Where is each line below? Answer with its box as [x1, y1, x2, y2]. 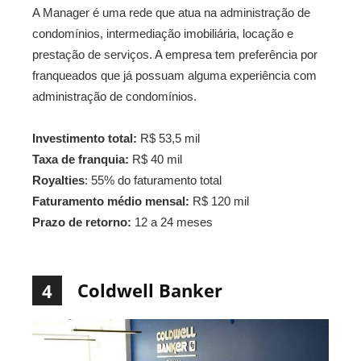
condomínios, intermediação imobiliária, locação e [32, 27, 293, 41]
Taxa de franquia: [32, 152, 129, 167]
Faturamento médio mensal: [32, 194, 189, 209]
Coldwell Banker [77, 278, 222, 303]
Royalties [32, 173, 85, 188]
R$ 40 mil [129, 152, 182, 167]
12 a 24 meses [131, 215, 213, 230]
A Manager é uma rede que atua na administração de [32, 6, 310, 20]
